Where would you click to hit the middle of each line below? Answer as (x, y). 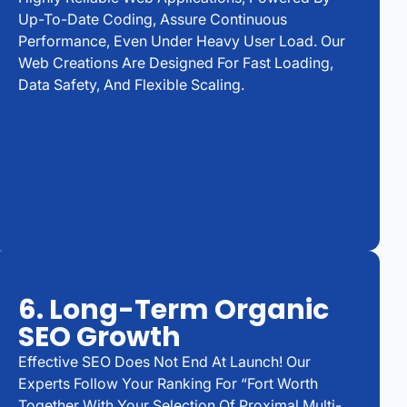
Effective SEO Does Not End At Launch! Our (164, 361)
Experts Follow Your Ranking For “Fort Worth (168, 383)
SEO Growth (99, 337)
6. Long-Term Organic (174, 309)
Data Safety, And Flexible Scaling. (131, 85)
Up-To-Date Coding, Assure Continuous (153, 20)
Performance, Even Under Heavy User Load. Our (182, 41)
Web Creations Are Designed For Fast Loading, (176, 63)
